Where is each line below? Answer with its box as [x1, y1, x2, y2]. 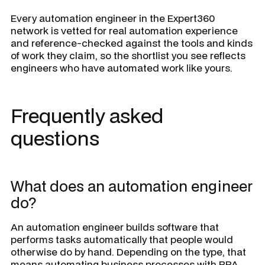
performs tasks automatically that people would [11, 232, 233, 246]
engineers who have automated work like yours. [11, 61, 232, 75]
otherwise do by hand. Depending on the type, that [11, 245, 246, 258]
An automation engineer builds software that [11, 220, 219, 234]
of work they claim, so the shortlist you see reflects [11, 49, 245, 62]
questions [11, 125, 99, 151]
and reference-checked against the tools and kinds [11, 36, 253, 50]
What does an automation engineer [11, 176, 253, 196]
